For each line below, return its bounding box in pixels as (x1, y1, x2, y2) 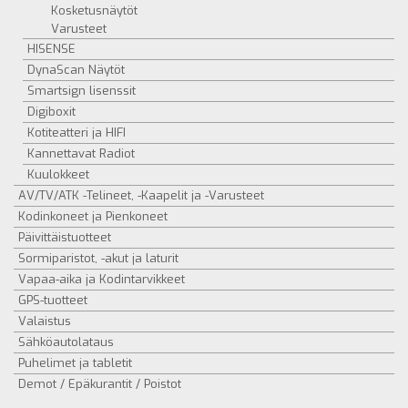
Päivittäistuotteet (18, 229, 111, 245)
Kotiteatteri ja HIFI (27, 125, 126, 140)
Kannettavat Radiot (27, 146, 135, 161)
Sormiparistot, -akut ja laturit (18, 250, 178, 266)
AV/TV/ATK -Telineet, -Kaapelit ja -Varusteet (18, 188, 264, 203)
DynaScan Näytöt (27, 62, 125, 77)
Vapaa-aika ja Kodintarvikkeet (18, 271, 185, 287)
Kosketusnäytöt (51, 3, 138, 18)
